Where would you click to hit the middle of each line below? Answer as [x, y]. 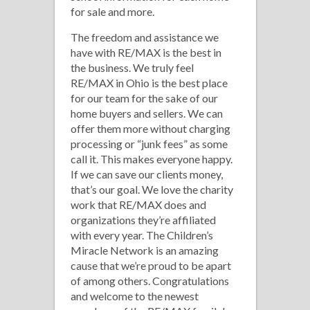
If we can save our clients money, [147, 174]
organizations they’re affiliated [143, 220]
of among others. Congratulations [150, 281]
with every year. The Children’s [142, 235]
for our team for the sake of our [144, 98]
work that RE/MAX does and [138, 204]
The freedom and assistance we [145, 37]
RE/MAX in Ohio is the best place [149, 83]
